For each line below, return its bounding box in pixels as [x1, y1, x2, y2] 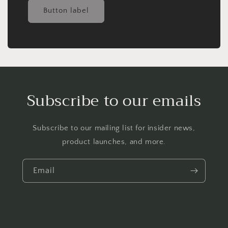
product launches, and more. [62, 137, 166, 146]
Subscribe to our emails [26, 87, 202, 114]
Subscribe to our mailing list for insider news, [33, 123, 195, 132]
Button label [43, 6, 89, 15]
